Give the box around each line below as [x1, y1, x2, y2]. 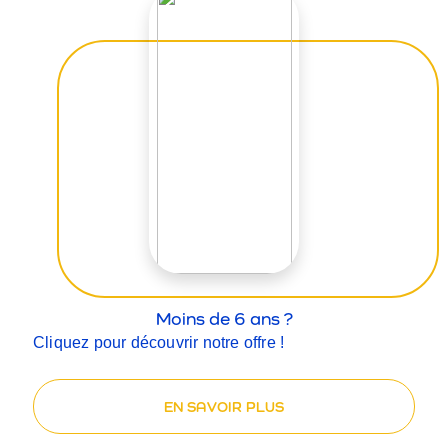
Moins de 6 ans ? [155, 307, 293, 329]
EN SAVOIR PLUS [163, 397, 285, 415]
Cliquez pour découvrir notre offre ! [33, 333, 285, 351]
